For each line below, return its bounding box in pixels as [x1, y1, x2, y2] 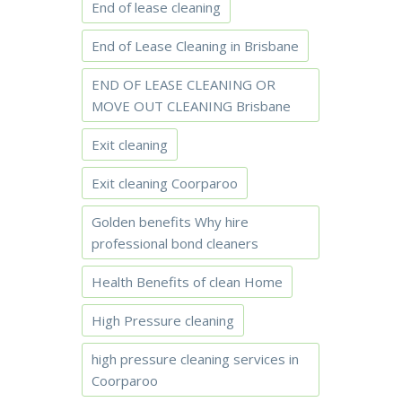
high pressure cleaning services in [92, 350, 299, 368]
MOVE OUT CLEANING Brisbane [92, 97, 291, 115]
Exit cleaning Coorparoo [92, 174, 238, 192]
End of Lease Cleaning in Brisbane [92, 37, 299, 55]
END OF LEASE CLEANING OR [92, 75, 275, 93]
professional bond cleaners [92, 234, 258, 252]
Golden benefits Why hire [92, 213, 249, 231]
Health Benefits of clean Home [92, 273, 283, 291]
